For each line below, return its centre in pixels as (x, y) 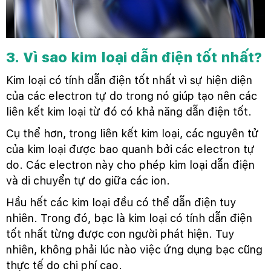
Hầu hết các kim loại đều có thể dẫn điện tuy (121, 203)
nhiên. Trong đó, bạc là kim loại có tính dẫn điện (129, 218)
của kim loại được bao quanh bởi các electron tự (130, 149)
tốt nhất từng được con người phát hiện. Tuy (120, 234)
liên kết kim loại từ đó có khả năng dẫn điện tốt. (129, 112)
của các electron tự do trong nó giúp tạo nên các (132, 96)
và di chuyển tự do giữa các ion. (90, 181)
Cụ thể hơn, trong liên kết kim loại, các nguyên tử (132, 134)
